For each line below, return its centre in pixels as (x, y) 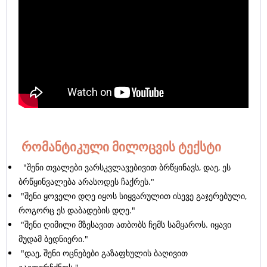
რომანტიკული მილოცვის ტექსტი (120, 147)
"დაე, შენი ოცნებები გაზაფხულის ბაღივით (103, 253)
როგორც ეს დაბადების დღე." (78, 210)
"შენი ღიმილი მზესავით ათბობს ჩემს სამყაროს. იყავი (125, 225)
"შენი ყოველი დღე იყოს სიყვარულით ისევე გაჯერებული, (133, 196)
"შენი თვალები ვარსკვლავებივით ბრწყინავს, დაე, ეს (125, 167)
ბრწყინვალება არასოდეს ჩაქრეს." (86, 182)
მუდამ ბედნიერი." (53, 239)
